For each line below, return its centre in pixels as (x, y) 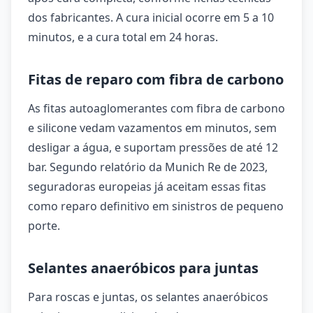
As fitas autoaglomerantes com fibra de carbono (156, 108)
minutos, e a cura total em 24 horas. (123, 37)
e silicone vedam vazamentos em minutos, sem (152, 128)
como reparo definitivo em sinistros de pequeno (156, 206)
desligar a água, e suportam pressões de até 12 (153, 147)
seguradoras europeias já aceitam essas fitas (147, 187)
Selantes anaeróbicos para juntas (143, 268)
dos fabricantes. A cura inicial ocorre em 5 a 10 (151, 17)
